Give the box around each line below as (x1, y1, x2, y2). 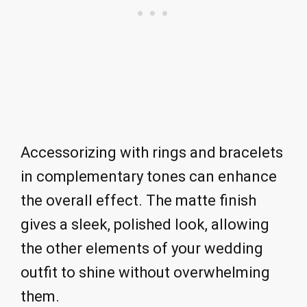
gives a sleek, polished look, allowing (21, 216, 269, 234)
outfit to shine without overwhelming (21, 264, 270, 282)
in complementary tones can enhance (21, 168, 277, 186)
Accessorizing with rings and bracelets (21, 144, 283, 162)
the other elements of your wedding (21, 240, 263, 258)
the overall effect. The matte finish (21, 192, 256, 210)
